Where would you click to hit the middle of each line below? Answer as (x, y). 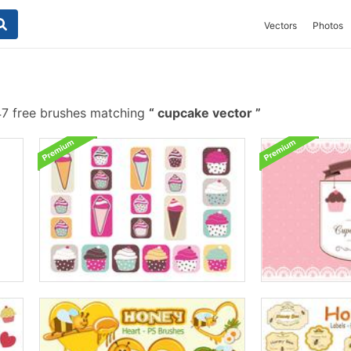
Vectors (280, 25)
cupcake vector (205, 113)
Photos (328, 25)
